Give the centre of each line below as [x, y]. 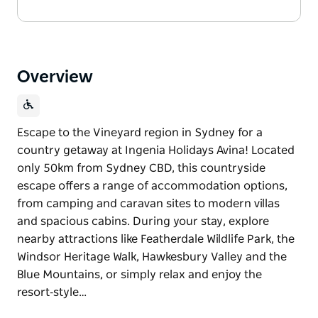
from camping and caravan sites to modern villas [148, 203]
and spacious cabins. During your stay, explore [143, 221]
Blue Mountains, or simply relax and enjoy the [139, 274]
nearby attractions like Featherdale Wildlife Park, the [156, 239]
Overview [55, 77]
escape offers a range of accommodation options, [152, 186]
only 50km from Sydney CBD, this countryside [141, 168]
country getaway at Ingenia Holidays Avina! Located [156, 150]
